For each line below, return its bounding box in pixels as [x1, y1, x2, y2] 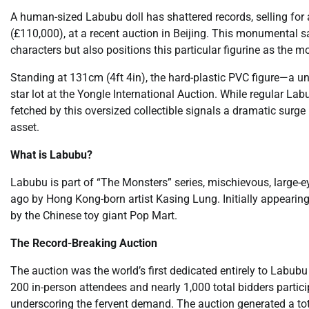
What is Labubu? [10, 148, 92, 161]
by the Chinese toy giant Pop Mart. [10, 208, 177, 222]
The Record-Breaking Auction [10, 236, 157, 250]
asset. [10, 120, 39, 134]
